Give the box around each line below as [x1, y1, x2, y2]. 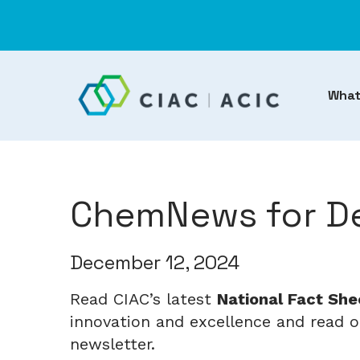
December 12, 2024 [70, 249, 239, 275]
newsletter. [70, 333, 161, 354]
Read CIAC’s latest [70, 288, 217, 309]
